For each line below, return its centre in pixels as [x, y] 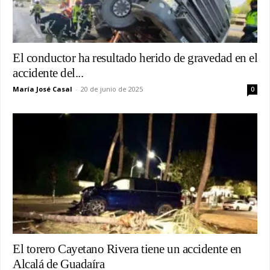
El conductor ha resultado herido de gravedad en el [135, 58]
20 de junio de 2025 [112, 89]
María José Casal [42, 89]
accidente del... [48, 73]
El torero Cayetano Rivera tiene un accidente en [127, 249]
